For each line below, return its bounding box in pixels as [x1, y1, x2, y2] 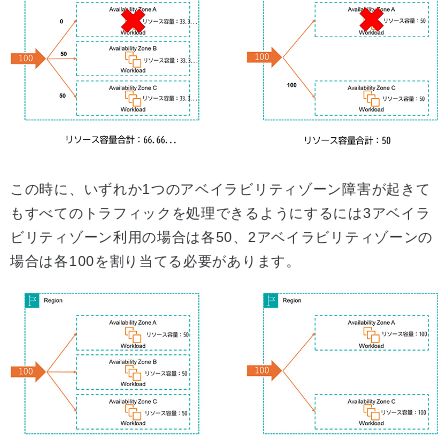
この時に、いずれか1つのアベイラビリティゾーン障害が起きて [10, 181, 431, 198]
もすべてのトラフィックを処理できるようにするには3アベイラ [10, 205, 431, 222]
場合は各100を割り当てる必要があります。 [10, 253, 301, 270]
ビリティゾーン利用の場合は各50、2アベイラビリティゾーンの [10, 229, 433, 246]
